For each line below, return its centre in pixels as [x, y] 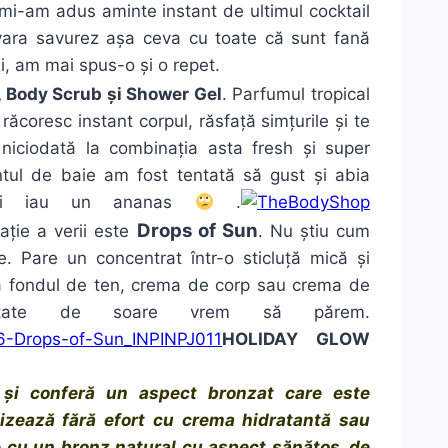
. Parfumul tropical [296, 94]
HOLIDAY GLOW [296, 339]
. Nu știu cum [314, 231]
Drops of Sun [197, 231]
